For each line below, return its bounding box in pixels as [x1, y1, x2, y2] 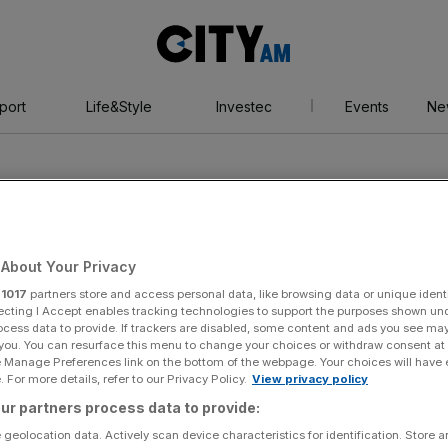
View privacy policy [252, 371, 368, 386]
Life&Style [85, 98, 152, 115]
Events [344, 98, 389, 115]
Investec [215, 98, 272, 115]
